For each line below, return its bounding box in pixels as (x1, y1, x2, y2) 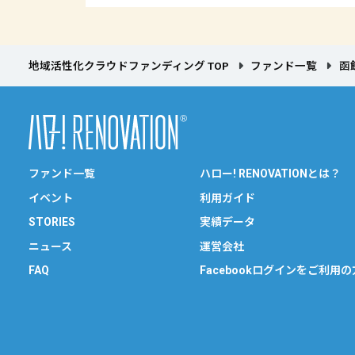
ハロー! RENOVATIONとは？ (200, 167, 342, 181)
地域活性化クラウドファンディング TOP (29, 59, 229, 73)
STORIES (29, 216, 75, 229)
